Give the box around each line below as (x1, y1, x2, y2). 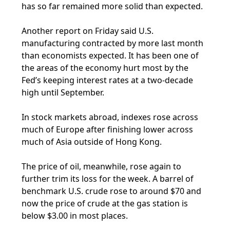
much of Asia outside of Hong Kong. (22, 136, 162, 147)
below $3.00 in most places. (22, 210, 128, 221)
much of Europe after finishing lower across (22, 124, 194, 135)
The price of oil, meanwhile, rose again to (22, 161, 182, 172)
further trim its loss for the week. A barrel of (22, 173, 194, 184)
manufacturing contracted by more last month (22, 37, 204, 49)
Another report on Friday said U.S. (22, 25, 154, 36)
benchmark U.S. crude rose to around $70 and (22, 185, 202, 197)
